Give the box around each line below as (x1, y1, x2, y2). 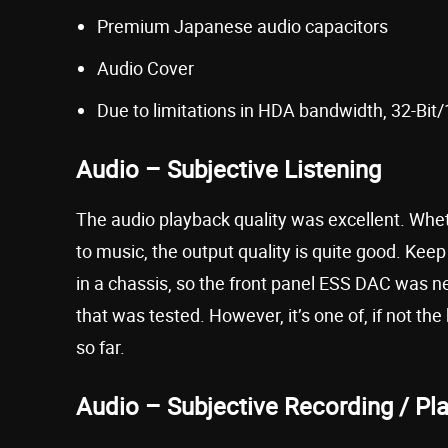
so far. (76, 334, 125, 359)
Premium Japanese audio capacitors (97, 13, 388, 38)
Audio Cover (97, 55, 194, 80)
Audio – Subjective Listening (76, 152, 381, 185)
